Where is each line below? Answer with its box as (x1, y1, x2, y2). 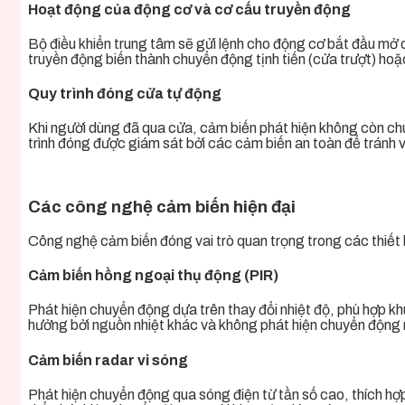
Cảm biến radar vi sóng (28, 352, 188, 368)
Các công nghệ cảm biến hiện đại (28, 198, 296, 217)
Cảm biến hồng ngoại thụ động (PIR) (28, 268, 278, 284)
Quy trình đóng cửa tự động (28, 86, 221, 102)
